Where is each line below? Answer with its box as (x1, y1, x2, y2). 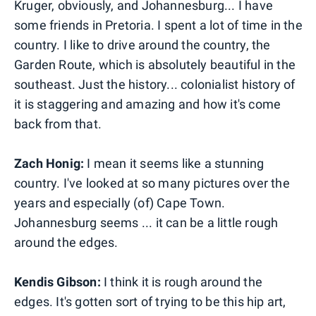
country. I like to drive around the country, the (14, 37, 271, 52)
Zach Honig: (14, 155, 85, 171)
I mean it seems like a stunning (84, 155, 265, 171)
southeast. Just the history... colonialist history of (14, 76, 296, 92)
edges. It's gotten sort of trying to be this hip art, (14, 293, 286, 309)
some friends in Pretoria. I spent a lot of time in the (14, 17, 303, 32)
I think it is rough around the (100, 274, 263, 289)
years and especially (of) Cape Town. (14, 195, 226, 210)
